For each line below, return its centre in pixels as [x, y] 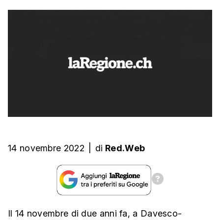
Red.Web [125, 148]
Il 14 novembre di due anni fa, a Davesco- [95, 214]
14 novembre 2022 [46, 148]
